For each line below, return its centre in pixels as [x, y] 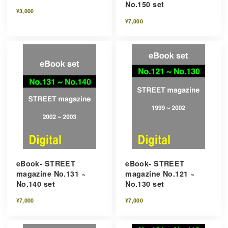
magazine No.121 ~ [160, 173]
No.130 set [145, 183]
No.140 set [35, 183]
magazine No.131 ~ [51, 173]
